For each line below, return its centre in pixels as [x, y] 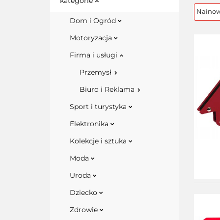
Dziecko [84, 192]
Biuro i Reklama [108, 89]
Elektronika [90, 124]
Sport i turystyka [99, 107]
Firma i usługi [95, 55]
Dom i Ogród [94, 21]
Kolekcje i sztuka [99, 141]
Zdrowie [85, 210]
